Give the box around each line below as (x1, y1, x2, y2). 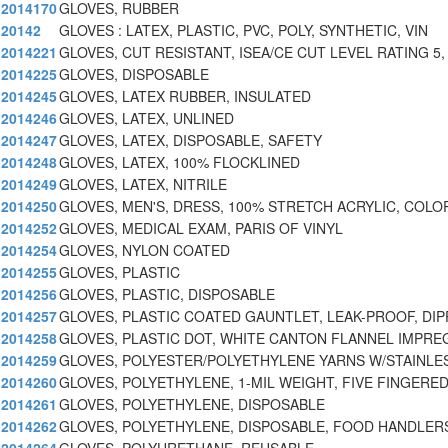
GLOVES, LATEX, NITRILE (59, 174, 227, 195)
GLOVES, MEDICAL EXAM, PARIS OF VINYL (59, 218, 343, 239)
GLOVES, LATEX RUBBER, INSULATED (59, 86, 311, 107)
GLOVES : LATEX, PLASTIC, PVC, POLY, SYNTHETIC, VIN (59, 20, 428, 41)
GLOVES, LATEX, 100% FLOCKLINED (59, 152, 300, 173)
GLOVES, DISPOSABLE (59, 64, 209, 85)
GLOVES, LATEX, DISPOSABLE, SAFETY (59, 130, 322, 151)
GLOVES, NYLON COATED (59, 240, 230, 261)
